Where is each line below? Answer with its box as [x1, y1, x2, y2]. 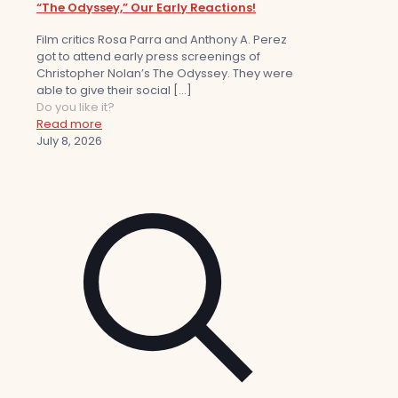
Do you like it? [36, 99, 115, 116]
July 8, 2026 [36, 132, 102, 150]
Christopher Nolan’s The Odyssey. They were [36, 65, 293, 83]
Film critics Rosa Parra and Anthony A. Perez [36, 31, 287, 49]
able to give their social [36, 82, 171, 99]
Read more [36, 115, 102, 133]
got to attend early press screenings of [36, 48, 260, 66]
